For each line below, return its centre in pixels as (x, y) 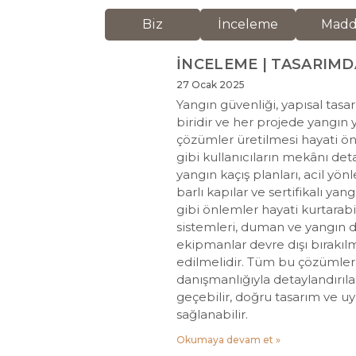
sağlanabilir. (212, 314)
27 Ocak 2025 (211, 84)
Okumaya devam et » (228, 339)
